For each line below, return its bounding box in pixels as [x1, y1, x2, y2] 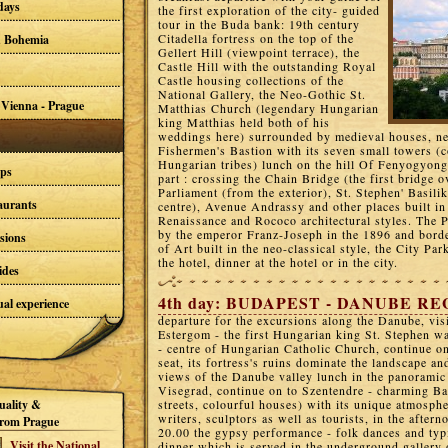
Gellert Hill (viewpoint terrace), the [158, 44, 360, 60]
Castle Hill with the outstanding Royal [158, 58, 376, 74]
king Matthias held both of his [158, 114, 330, 130]
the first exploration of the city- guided [158, 2, 380, 18]
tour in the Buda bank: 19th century [158, 16, 360, 32]
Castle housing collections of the [158, 72, 344, 88]
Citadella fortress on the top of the [158, 30, 354, 46]
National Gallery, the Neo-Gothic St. [158, 86, 366, 102]
